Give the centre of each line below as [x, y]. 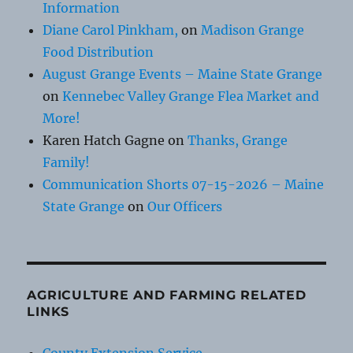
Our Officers [185, 207]
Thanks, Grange [238, 141]
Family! [67, 163]
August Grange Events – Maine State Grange [183, 74]
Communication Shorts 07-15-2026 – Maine [184, 185]
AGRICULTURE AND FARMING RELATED [167, 295]
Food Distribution [98, 52]
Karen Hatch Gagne [104, 141]
